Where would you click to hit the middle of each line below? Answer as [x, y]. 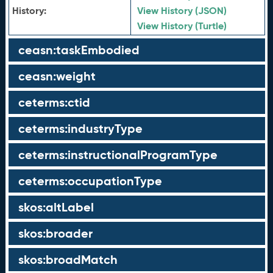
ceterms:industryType [80, 129]
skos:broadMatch [68, 260]
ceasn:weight [57, 76]
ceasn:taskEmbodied [79, 50]
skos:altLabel [56, 207]
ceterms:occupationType [90, 181]
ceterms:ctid [54, 102]
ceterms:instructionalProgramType [118, 155]
